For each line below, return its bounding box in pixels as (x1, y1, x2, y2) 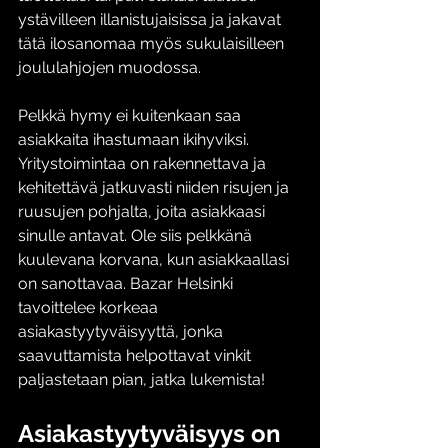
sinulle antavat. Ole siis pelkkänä (18, 226, 256, 245)
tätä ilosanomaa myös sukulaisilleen (18, 34, 288, 53)
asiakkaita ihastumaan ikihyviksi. (18, 130, 253, 149)
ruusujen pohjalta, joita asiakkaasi (18, 202, 269, 221)
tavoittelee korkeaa (18, 298, 162, 317)
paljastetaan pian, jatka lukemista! (18, 370, 265, 389)
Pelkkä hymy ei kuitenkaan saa (18, 106, 245, 125)
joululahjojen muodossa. (18, 58, 205, 77)
